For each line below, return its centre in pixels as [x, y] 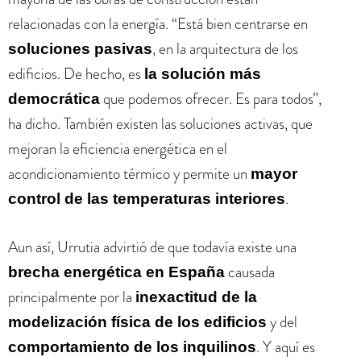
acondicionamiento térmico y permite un [129, 174]
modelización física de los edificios [137, 322]
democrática [54, 99]
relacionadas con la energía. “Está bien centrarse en [158, 24]
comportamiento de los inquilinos [132, 346]
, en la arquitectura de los [225, 49]
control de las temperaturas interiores [147, 199]
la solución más [203, 74]
